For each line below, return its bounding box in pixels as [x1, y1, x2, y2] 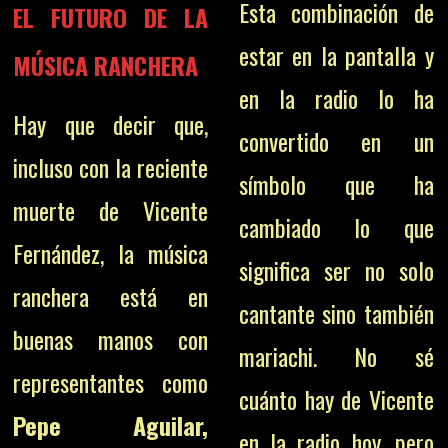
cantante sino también [238, 295, 434, 331]
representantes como [13, 364, 209, 401]
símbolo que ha [238, 166, 434, 202]
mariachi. [238, 338, 354, 374]
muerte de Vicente [13, 192, 209, 229]
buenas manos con [13, 321, 209, 358]
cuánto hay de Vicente [238, 381, 434, 417]
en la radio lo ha [238, 80, 434, 116]
